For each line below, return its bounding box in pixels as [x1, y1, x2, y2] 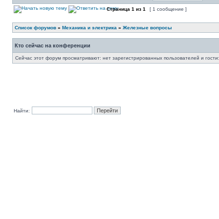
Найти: [14, 108, 30, 113]
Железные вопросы [123, 25, 172, 30]
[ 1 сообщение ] [148, 6, 188, 12]
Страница [105, 6, 131, 12]
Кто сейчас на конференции [15, 43, 90, 48]
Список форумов [15, 25, 56, 30]
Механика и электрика [62, 25, 117, 30]
